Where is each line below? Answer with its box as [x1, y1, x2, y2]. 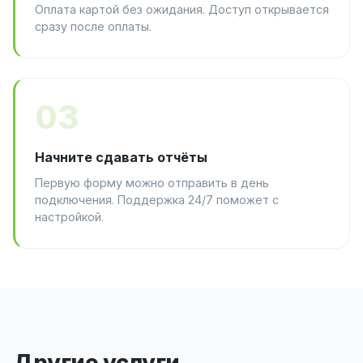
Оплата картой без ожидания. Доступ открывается [35, 2, 329, 17]
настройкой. [35, 210, 104, 224]
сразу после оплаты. [35, 19, 152, 34]
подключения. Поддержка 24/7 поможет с [35, 193, 279, 207]
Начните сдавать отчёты [35, 149, 207, 166]
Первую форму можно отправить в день [35, 176, 269, 190]
